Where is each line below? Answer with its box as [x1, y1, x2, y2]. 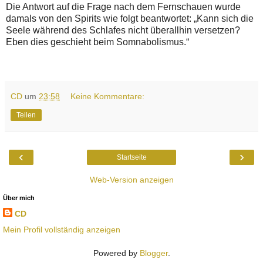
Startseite [116, 153, 147, 162]
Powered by [93, 248, 140, 258]
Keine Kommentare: [70, 92, 145, 102]
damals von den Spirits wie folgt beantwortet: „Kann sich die [6, 14, 254, 24]
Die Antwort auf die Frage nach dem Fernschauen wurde [6, 2, 241, 12]
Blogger [139, 248, 168, 258]
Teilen [16, 111, 36, 120]
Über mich [3, 194, 35, 202]
